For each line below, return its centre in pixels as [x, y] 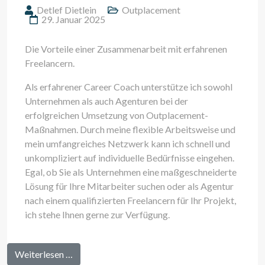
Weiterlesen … [44, 254]
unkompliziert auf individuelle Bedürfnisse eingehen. [130, 157]
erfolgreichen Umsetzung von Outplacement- [117, 115]
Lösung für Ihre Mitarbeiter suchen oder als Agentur [129, 186]
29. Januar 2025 [73, 19]
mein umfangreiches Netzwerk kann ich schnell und [127, 143]
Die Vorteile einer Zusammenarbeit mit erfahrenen [126, 49]
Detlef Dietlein [67, 9]
